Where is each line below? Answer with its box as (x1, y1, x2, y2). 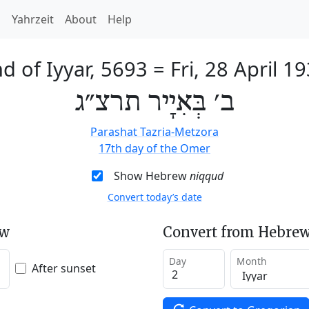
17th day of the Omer (99, 141, 210, 156)
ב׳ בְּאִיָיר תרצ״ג (74, 86, 235, 119)
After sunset (32, 260, 96, 276)
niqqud (189, 168, 223, 183)
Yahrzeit (12, 12, 54, 27)
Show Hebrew (113, 168, 190, 183)
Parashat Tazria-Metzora (90, 124, 219, 139)
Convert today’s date (107, 190, 202, 203)
